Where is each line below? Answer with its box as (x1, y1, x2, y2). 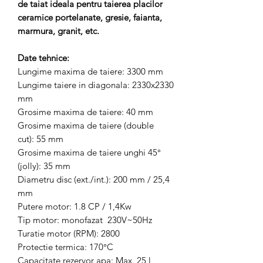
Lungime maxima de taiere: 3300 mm (18, 66, 163, 77)
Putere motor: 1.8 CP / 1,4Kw (18, 201, 131, 212)
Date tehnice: (18, 52, 69, 63)
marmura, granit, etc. (18, 25, 99, 36)
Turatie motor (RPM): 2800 (18, 228, 120, 239)
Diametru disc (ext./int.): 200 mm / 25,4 (18, 174, 170, 185)
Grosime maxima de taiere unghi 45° (18, 147, 161, 158)
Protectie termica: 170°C (18, 241, 113, 252)
